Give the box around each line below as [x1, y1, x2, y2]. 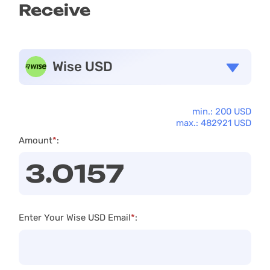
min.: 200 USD [192, 105, 252, 117]
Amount [18, 135, 52, 146]
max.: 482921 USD [176, 117, 252, 128]
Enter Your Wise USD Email [18, 212, 131, 223]
